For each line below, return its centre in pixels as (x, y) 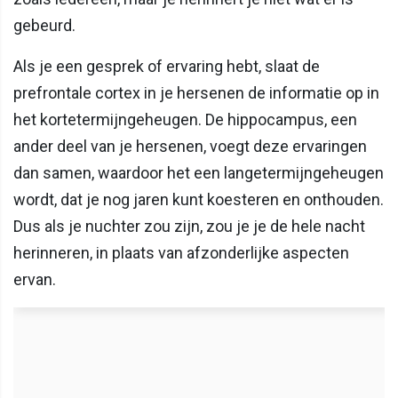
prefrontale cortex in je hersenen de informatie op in (196, 92)
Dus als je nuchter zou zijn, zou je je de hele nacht (189, 226)
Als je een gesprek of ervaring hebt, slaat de (167, 66)
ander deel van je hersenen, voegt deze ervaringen (190, 146)
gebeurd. (44, 25)
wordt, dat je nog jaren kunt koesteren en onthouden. (199, 199)
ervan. (35, 279)
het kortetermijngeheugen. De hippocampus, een (185, 119)
